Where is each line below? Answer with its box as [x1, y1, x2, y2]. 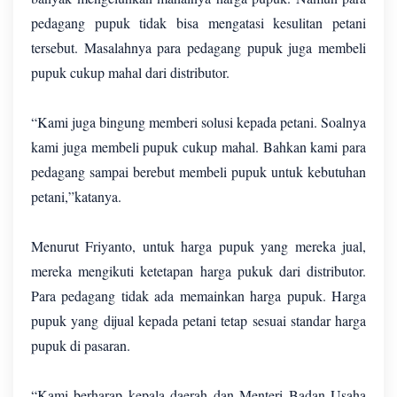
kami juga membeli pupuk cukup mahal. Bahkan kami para [31, 136, 366, 156]
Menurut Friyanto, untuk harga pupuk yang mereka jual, [31, 236, 366, 255]
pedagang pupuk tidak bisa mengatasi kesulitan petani [31, 12, 366, 32]
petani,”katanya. [31, 186, 121, 206]
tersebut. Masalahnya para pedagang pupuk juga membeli [31, 37, 366, 57]
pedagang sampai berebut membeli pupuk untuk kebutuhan [31, 161, 366, 181]
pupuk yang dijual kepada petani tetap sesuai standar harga [31, 310, 366, 330]
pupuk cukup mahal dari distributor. [31, 62, 234, 82]
